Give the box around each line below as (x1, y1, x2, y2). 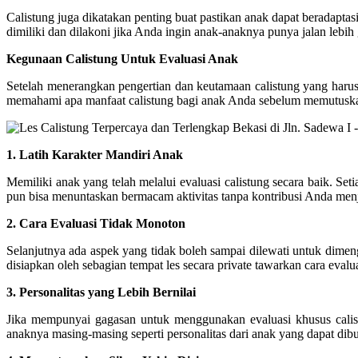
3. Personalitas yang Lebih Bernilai (6, 284, 196, 299)
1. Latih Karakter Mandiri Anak (6, 147, 183, 161)
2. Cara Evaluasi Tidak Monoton (6, 216, 185, 230)
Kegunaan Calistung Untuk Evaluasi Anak (6, 51, 238, 66)
